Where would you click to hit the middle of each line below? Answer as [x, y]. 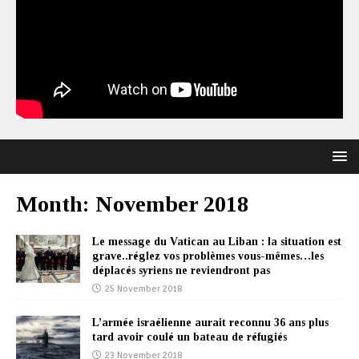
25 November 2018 [144, 288]
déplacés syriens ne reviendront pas [181, 270]
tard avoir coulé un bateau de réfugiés [190, 337]
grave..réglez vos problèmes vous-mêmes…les [208, 256]
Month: [56, 204]
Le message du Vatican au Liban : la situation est [217, 242]
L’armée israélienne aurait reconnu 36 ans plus [210, 323]
